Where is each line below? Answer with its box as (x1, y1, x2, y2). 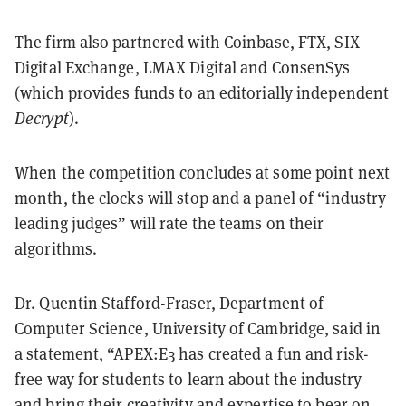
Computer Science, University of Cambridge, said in (14, 317, 382, 339)
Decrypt (14, 107, 69, 129)
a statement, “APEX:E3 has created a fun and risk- (14, 343, 369, 364)
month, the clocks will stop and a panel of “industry (14, 187, 387, 208)
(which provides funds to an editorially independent (14, 82, 390, 103)
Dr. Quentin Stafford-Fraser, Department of (14, 292, 324, 314)
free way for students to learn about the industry (14, 368, 362, 390)
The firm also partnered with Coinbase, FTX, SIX (14, 31, 360, 53)
